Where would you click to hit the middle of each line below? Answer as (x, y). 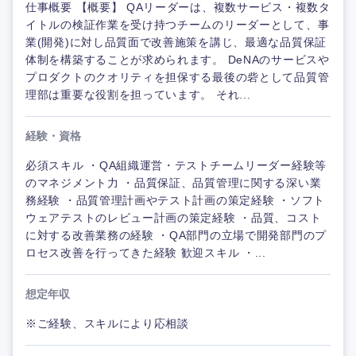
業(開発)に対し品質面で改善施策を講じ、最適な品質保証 (176, 43)
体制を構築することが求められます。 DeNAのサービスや (178, 60)
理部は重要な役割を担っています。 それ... (138, 95)
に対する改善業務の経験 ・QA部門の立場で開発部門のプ (176, 236)
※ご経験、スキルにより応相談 (107, 324)
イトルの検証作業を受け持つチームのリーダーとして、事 (178, 25)
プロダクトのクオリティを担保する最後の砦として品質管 (178, 77)
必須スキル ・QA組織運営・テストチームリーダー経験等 (176, 166)
